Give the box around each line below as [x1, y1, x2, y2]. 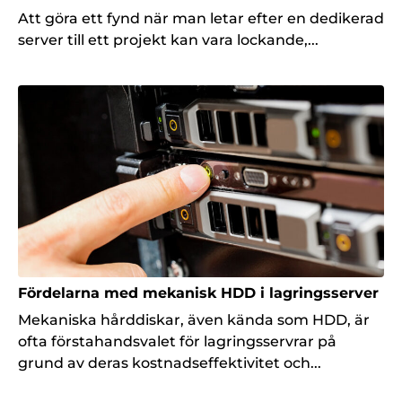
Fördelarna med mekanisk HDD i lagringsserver [18, 284, 379, 301]
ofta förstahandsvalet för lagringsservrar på [18, 332, 336, 350]
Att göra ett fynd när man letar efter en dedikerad [18, 10, 384, 28]
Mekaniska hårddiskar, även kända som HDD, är [18, 310, 370, 328]
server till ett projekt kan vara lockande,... [18, 31, 319, 49]
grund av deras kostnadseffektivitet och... [18, 354, 321, 371]
